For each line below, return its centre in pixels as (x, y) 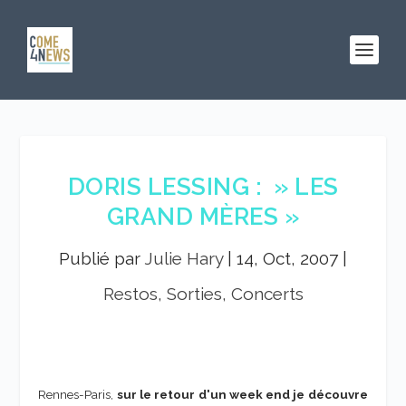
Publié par (101, 258)
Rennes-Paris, (77, 394)
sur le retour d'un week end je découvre (242, 394)
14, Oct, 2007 (287, 258)
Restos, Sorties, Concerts (203, 294)
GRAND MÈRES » (203, 217)
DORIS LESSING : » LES (203, 187)
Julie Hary (184, 258)
